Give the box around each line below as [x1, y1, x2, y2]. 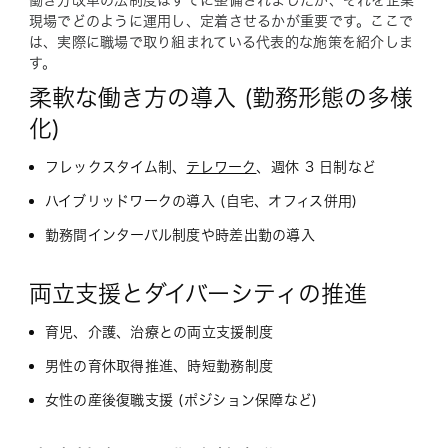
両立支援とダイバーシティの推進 [28, 282, 367, 306]
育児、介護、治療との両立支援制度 [44, 325, 274, 340]
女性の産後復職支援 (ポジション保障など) [44, 393, 318, 408]
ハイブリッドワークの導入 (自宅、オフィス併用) [44, 194, 358, 209]
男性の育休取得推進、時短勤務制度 [44, 359, 274, 374]
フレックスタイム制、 [44, 160, 187, 175]
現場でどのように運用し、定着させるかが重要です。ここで [28, 14, 414, 29]
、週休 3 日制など [256, 160, 377, 175]
